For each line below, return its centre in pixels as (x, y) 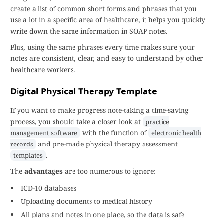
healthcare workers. (43, 69)
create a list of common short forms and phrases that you (103, 9)
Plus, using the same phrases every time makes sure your (102, 47)
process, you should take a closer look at (76, 121)
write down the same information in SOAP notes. (89, 31)
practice (157, 122)
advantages (44, 171)
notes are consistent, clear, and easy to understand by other (107, 58)
